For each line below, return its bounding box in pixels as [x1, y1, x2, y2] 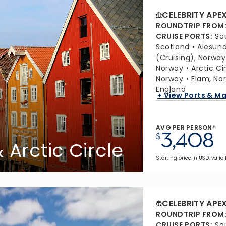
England [156, 84, 186, 94]
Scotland [156, 42, 190, 52]
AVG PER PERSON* [156, 123, 215, 132]
